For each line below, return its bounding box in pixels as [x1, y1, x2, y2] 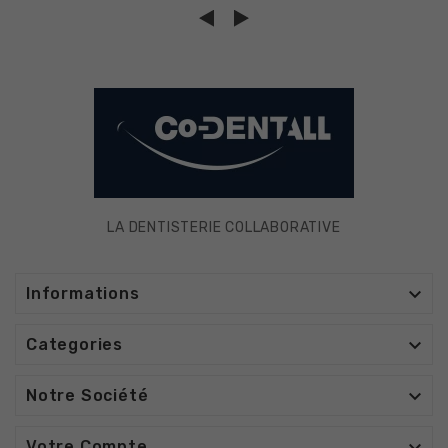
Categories [26, 334, 123, 354]
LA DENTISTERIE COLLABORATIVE [107, 218, 341, 236]
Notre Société [26, 385, 149, 405]
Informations [26, 283, 140, 303]
